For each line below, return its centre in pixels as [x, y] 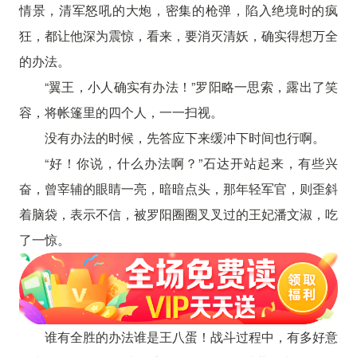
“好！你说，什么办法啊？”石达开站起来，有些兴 [191, 163]
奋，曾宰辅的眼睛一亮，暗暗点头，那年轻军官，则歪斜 [178, 188]
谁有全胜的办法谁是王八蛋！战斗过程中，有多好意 [191, 336]
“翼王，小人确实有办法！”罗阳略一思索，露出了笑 [191, 86]
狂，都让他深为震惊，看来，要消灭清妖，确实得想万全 [178, 35]
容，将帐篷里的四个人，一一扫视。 [121, 112]
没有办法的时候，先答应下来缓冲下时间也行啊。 [184, 137]
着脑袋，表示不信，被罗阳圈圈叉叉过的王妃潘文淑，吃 [178, 214]
